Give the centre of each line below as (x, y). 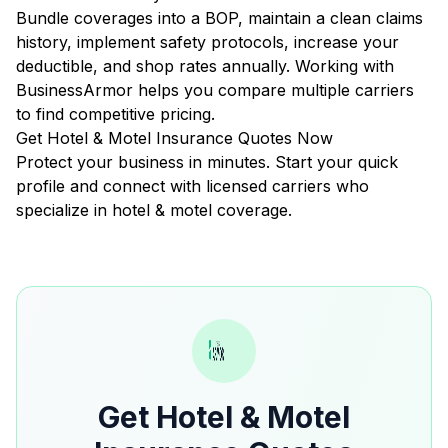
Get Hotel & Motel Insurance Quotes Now (174, 138)
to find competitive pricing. (115, 114)
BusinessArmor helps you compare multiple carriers (215, 90)
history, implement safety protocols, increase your (207, 42)
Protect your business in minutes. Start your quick (207, 162)
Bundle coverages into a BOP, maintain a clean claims (219, 18)
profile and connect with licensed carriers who (192, 186)
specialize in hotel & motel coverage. (154, 210)
